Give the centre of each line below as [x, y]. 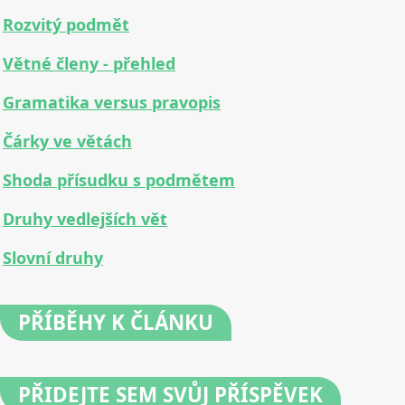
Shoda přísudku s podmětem [119, 180]
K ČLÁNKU [160, 323]
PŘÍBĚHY [62, 323]
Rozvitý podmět [66, 25]
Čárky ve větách [67, 141]
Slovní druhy [53, 258]
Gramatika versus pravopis [112, 103]
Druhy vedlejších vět [85, 219]
